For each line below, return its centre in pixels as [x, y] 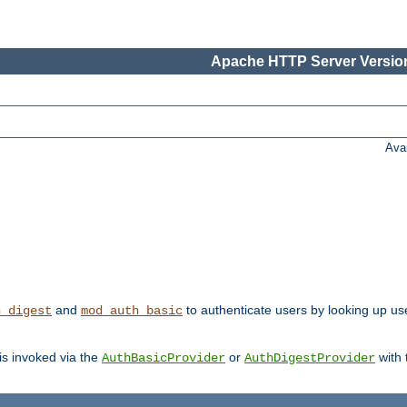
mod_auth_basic [132, 311]
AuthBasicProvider [164, 358]
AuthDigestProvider [310, 358]
